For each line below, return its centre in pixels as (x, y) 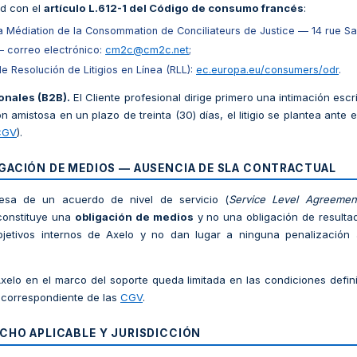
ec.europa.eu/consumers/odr (267, 69)
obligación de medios (134, 217)
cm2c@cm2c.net (147, 50)
